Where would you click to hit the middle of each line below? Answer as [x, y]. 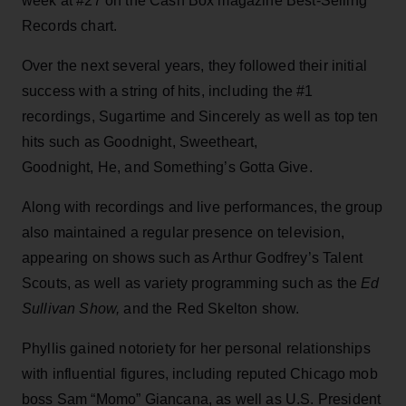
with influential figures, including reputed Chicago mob [200, 373]
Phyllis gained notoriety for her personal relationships [196, 348]
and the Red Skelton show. [210, 308]
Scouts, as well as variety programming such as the [192, 283]
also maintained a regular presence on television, [183, 232]
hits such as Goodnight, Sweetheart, [140, 141]
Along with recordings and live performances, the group [203, 207]
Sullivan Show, [71, 308]
